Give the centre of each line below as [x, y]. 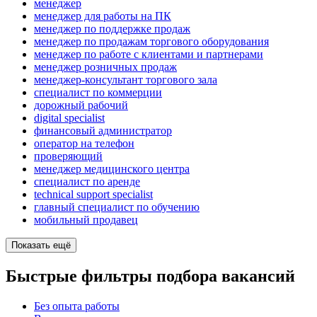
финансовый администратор [103, 131]
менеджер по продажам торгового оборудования [151, 42]
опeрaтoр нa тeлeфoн [84, 144]
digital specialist [69, 118]
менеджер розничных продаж [105, 67]
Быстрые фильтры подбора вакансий [150, 276]
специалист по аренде [87, 182]
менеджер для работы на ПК [103, 16]
